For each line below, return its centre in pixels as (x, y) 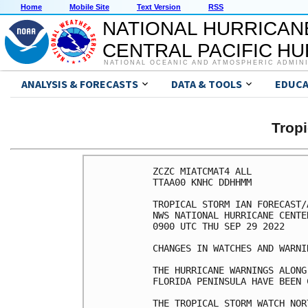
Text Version (159, 7)
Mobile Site (89, 7)
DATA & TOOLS (207, 84)
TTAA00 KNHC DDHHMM (202, 182)
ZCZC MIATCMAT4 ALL (202, 171)
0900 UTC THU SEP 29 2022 (219, 226)
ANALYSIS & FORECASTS (80, 84)
